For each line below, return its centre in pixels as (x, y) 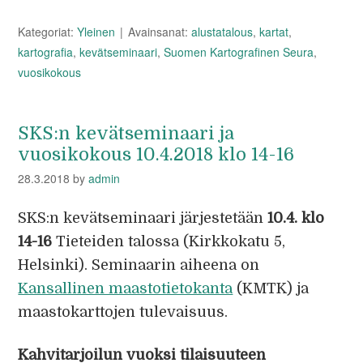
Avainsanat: (160, 32)
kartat (274, 32)
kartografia (46, 52)
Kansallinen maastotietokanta (126, 288)
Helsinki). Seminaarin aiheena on (139, 265)
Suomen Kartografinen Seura (239, 52)
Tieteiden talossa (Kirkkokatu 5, (169, 241)
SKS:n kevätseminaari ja (126, 133)
